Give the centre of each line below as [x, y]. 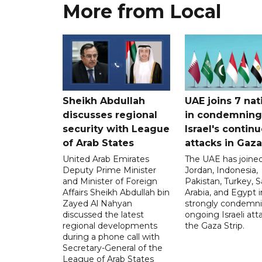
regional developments [110, 226]
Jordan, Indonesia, [221, 170]
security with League [116, 129]
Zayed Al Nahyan [97, 204]
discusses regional [110, 115]
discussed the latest [103, 215]
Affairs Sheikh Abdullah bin [116, 193]
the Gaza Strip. [214, 226]
